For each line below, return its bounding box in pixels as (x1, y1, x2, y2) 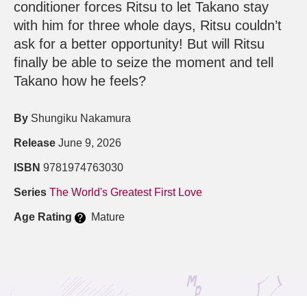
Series (14, 186, 47, 199)
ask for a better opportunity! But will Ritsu (14, 36, 265, 52)
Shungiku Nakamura (28, 112, 131, 125)
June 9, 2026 (56, 137, 121, 149)
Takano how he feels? (14, 73, 146, 89)
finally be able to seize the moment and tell (14, 55, 273, 71)
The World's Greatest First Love (49, 186, 202, 199)
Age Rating (14, 211, 72, 223)
